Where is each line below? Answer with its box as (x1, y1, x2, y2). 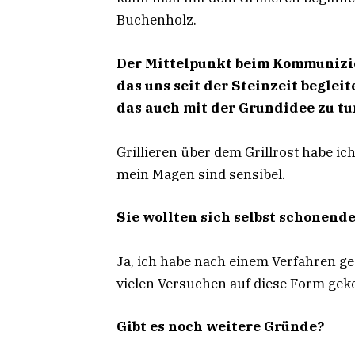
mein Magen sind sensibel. (116, 165, 285, 183)
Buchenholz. (116, 11, 197, 29)
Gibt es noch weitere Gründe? (116, 317, 324, 335)
